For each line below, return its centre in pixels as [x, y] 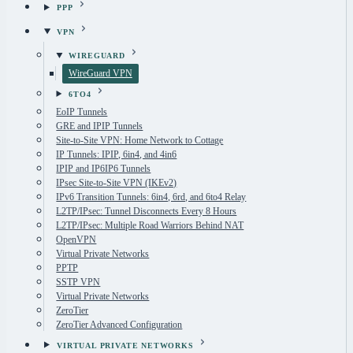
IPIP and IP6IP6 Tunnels [104, 169]
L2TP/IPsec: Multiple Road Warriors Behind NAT [150, 226]
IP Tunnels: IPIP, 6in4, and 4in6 [117, 155]
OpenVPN [76, 240]
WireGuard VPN [100, 74]
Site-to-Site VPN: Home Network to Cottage [140, 141]
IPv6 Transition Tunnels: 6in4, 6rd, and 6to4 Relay [151, 197]
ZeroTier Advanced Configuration [119, 325]
